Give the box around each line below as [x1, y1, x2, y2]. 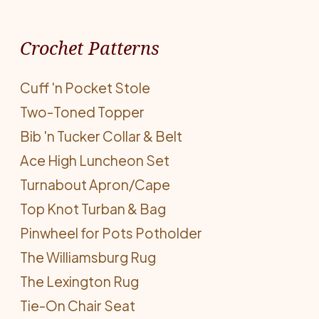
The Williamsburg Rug [20, 249, 156, 266]
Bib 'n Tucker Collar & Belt [20, 127, 182, 145]
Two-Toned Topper [20, 103, 145, 120]
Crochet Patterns [20, 36, 159, 60]
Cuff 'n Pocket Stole [20, 79, 150, 96]
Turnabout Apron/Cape [20, 176, 170, 193]
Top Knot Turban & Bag [20, 200, 166, 217]
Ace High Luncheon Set [20, 152, 169, 169]
